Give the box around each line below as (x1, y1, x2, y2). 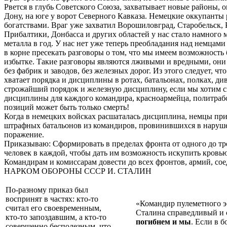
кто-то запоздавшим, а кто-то (6, 212, 106, 221)
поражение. (4, 130, 44, 139)
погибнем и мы (136, 217, 191, 226)
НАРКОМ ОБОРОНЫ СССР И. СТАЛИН (4, 166, 152, 175)
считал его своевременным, (6, 203, 101, 212)
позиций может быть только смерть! (4, 102, 129, 111)
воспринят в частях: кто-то (6, 194, 98, 203)
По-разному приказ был (6, 185, 88, 194)
